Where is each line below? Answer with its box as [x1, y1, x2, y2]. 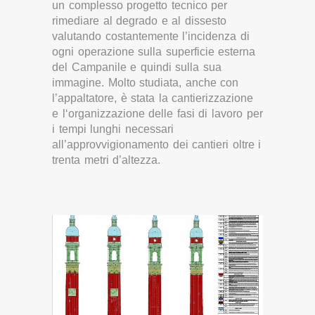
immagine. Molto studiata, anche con [52, 77, 239, 89]
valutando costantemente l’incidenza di [52, 30, 250, 43]
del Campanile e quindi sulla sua [52, 61, 221, 74]
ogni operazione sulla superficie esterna [52, 46, 256, 58]
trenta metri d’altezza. [52, 154, 161, 167]
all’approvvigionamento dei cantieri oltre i [52, 139, 262, 151]
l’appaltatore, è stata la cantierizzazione [52, 92, 254, 105]
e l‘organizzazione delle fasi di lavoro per [52, 108, 263, 120]
